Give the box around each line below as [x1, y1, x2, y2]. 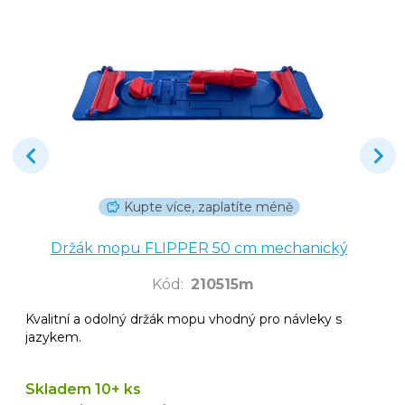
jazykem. [25, 328, 81, 345]
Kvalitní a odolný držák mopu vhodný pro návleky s [25, 310, 342, 327]
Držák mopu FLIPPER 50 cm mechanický [50, 239, 348, 257]
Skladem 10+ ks [25, 380, 141, 398]
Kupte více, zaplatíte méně [123, 198, 293, 215]
